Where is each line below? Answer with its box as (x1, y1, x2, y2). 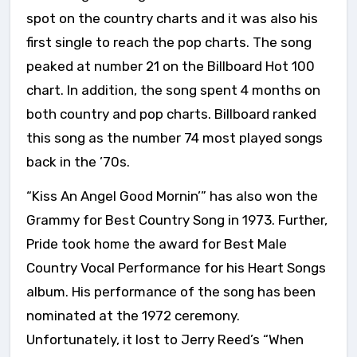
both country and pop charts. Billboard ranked (26, 106, 316, 123)
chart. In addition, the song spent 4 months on (26, 82, 320, 99)
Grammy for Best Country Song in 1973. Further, (26, 212, 328, 229)
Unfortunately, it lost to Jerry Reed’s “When (26, 331, 304, 348)
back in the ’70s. (26, 154, 130, 171)
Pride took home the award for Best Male (26, 236, 287, 253)
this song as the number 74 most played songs (26, 130, 323, 147)
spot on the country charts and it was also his (26, 10, 318, 27)
